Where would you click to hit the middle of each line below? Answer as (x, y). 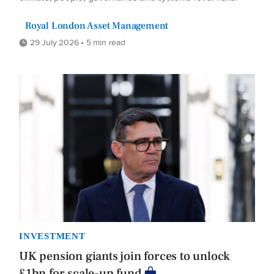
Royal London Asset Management (97, 26)
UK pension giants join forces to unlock (125, 256)
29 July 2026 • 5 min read (76, 43)
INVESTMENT (52, 236)
